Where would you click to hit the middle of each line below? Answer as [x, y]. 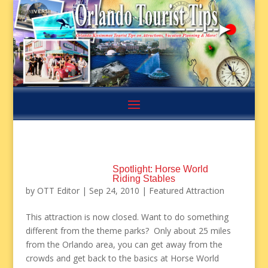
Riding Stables [144, 179]
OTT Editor [58, 191]
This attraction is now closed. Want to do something [127, 217]
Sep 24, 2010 [114, 191]
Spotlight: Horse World [160, 169]
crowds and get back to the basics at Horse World [122, 258]
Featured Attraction [186, 191]
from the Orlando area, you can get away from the [124, 245]
